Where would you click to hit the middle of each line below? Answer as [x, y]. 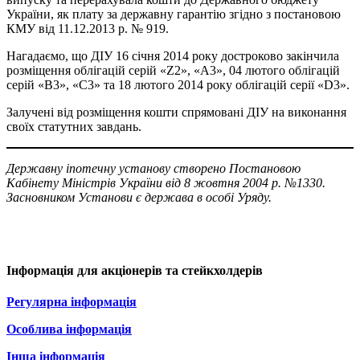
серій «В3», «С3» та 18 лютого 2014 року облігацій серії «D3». [178, 84]
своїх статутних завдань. [74, 126]
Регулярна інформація [72, 302]
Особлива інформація [69, 329]
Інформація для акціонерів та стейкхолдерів [135, 271]
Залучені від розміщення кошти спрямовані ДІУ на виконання [176, 112]
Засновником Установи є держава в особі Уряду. [139, 197]
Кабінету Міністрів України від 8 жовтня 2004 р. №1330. [166, 182]
